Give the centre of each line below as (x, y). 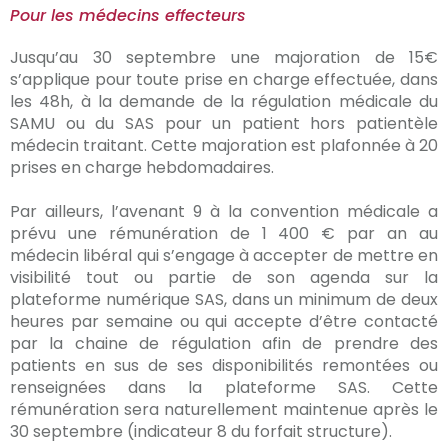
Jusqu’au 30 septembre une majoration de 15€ (224, 57)
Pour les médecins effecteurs (128, 15)
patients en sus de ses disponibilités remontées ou (224, 365)
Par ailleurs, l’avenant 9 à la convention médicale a (224, 211)
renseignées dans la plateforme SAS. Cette (224, 387)
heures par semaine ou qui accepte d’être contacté (224, 321)
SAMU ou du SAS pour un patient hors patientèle (224, 123)
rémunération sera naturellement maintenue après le (224, 409)
